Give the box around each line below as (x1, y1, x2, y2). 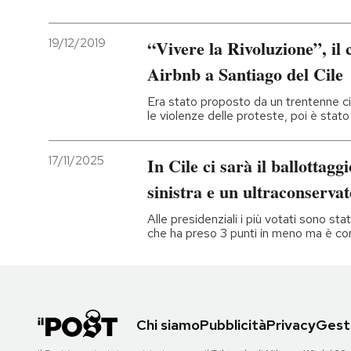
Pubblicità (200, 315, 266, 334)
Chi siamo (136, 315, 200, 334)
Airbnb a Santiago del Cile (147, 60, 343, 87)
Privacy (266, 315, 316, 334)
